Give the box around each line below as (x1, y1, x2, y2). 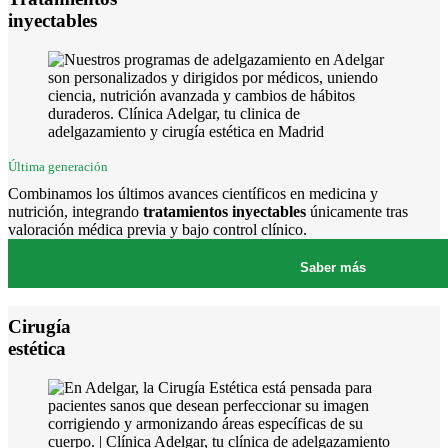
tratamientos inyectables (139, 202, 306, 220)
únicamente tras (306, 202, 408, 220)
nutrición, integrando (8, 202, 139, 220)
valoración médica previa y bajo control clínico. (8, 220, 307, 238)
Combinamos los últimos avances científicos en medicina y (8, 184, 378, 202)
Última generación (8, 158, 108, 174)
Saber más (300, 259, 366, 275)
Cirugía (8, 316, 71, 338)
